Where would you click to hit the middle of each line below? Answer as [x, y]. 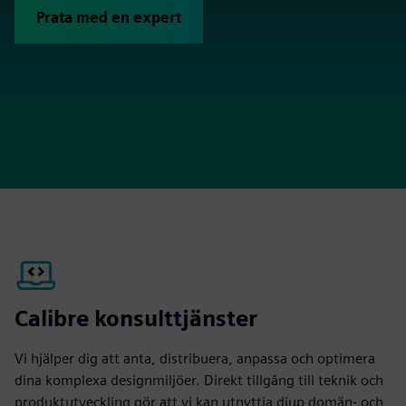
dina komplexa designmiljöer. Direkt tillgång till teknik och [199, 380]
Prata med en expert [109, 17]
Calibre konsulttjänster [136, 318]
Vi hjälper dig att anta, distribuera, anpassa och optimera [195, 358]
